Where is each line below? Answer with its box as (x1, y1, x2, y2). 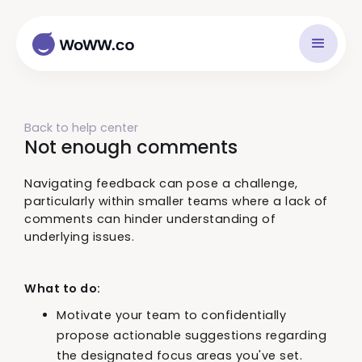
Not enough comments (24, 134, 238, 160)
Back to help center (24, 120, 138, 136)
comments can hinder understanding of (24, 211, 276, 227)
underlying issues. (24, 229, 134, 245)
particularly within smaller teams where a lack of (24, 193, 328, 209)
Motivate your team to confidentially (57, 307, 286, 323)
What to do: (24, 280, 101, 297)
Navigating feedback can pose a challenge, (24, 175, 298, 192)
